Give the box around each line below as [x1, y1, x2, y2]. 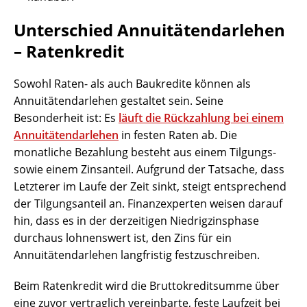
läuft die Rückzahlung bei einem [119, 110, 284, 126]
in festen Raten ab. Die [119, 127, 237, 143]
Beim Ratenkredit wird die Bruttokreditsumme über [14, 278, 280, 294]
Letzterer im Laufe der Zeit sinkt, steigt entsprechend [14, 179, 286, 195]
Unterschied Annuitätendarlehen [14, 19, 285, 42]
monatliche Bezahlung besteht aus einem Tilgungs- [14, 145, 276, 160]
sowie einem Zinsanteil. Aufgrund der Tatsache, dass [14, 162, 284, 177]
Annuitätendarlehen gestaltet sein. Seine [14, 93, 223, 109]
